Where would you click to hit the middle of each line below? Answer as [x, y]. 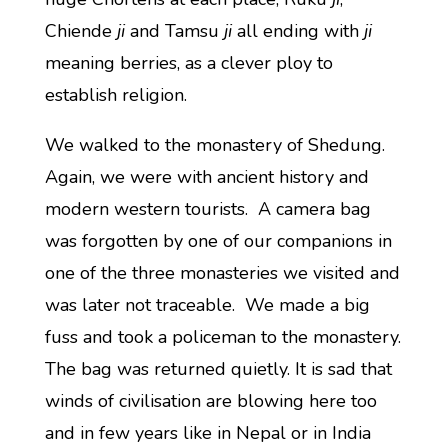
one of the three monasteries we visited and [222, 273]
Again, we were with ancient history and [206, 177]
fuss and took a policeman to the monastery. [222, 337]
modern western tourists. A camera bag [207, 209]
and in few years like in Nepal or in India [207, 433]
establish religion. [115, 95]
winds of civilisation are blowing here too [210, 401]
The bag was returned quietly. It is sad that [218, 369]
